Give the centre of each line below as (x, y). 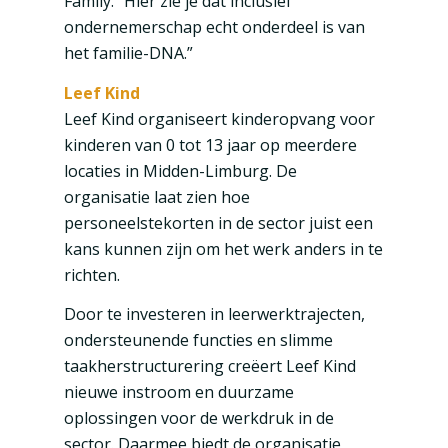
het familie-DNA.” (128, 52)
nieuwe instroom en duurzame (178, 392)
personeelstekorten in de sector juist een (218, 222)
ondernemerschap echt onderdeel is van (214, 26)
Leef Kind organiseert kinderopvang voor (219, 118)
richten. (91, 274)
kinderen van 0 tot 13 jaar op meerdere (210, 144)
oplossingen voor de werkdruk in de (198, 418)
